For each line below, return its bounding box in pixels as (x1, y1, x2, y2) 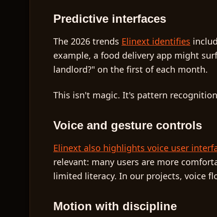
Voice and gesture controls (53, 119, 202, 132)
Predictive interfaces (53, 12, 166, 25)
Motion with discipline (53, 200, 177, 213)
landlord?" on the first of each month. (53, 63, 208, 75)
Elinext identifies (122, 35, 190, 47)
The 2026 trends (53, 35, 122, 47)
